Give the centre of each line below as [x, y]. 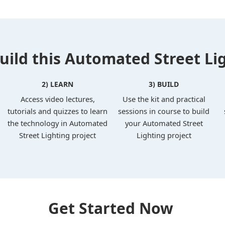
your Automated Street [164, 123]
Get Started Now [111, 208]
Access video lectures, [58, 99]
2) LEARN [58, 84]
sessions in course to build [164, 111]
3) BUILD [164, 84]
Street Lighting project [58, 135]
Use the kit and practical [164, 99]
